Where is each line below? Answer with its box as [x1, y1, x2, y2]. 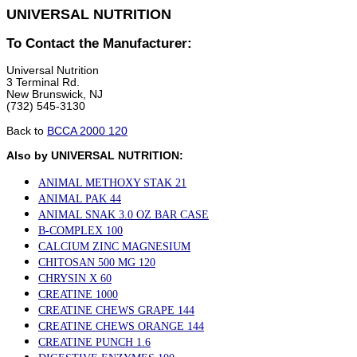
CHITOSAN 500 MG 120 [38, 257, 155, 269]
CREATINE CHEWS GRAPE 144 [38, 304, 194, 316]
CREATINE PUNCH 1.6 [38, 336, 151, 348]
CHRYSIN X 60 [38, 273, 112, 284]
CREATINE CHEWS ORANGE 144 [38, 320, 204, 332]
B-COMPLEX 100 [38, 225, 123, 237]
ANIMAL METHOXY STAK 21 [38, 177, 186, 189]
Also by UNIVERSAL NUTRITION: [6, 150, 183, 162]
